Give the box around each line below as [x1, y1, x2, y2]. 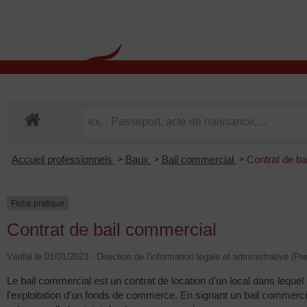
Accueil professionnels [11, 153, 115, 165]
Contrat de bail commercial [7, 219, 217, 240]
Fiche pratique [11, 198, 64, 208]
